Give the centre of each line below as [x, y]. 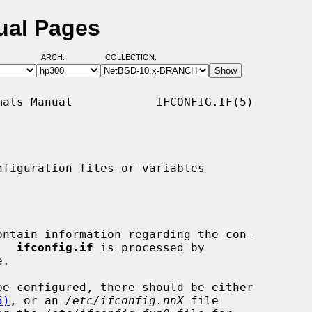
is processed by [149, 247]
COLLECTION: [131, 57]
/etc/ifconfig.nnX [125, 300]
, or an [38, 300]
